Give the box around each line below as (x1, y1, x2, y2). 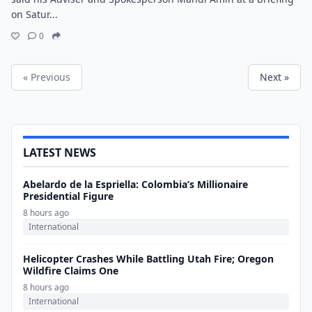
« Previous (23, 70, 70, 84)
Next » (260, 70, 289, 84)
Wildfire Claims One (23, 264, 118, 277)
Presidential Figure (23, 189, 114, 203)
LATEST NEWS (23, 145, 96, 160)
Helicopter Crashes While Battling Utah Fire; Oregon (23, 252, 274, 265)
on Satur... (11, 8, 58, 21)
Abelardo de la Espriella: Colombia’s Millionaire (23, 178, 248, 191)
